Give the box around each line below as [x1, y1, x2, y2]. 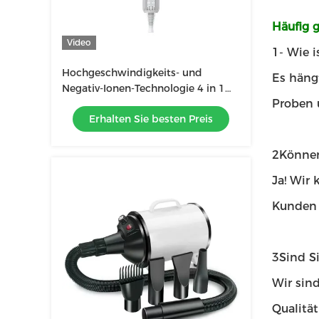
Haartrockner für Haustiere [62, 98, 196, 110]
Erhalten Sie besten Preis [89, 113, 213, 125]
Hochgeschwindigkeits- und [62, 66, 202, 79]
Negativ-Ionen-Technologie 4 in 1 [62, 82, 225, 95]
